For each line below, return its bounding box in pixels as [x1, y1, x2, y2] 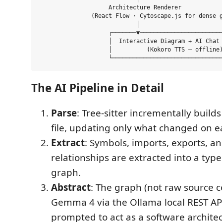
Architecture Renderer [39, 4, 181, 11]
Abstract [51, 180, 91, 194]
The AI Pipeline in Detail [31, 80, 164, 96]
